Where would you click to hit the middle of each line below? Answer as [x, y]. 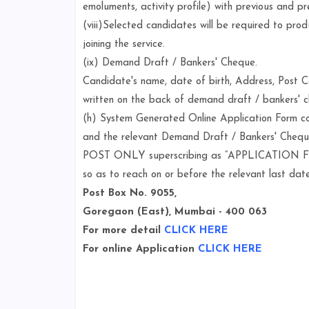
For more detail [123, 231]
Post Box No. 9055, [129, 193]
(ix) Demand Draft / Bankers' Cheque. [170, 63]
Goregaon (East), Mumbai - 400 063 [175, 212]
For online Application [140, 249]
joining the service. [123, 44]
